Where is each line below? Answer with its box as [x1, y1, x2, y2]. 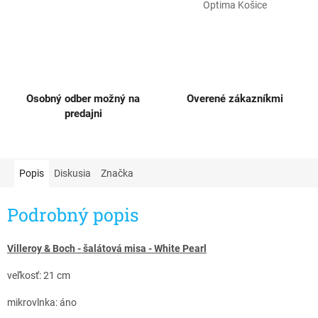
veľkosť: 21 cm [7, 270, 70, 282]
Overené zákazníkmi [187, 92, 283, 105]
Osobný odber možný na [26, 92, 140, 105]
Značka [101, 167, 133, 179]
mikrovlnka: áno [7, 297, 77, 309]
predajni [64, 106, 102, 120]
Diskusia [54, 167, 91, 179]
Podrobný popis [7, 203, 139, 227]
